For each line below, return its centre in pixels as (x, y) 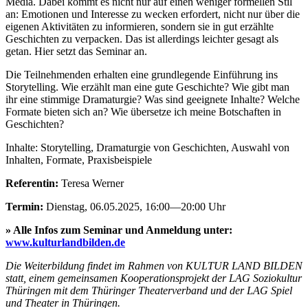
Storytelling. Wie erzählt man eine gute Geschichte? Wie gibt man (147, 87)
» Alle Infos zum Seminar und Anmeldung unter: (119, 230)
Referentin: (32, 183)
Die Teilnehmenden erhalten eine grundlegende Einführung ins (142, 74)
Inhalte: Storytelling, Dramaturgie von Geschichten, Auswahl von (147, 147)
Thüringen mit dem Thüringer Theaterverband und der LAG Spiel (149, 290)
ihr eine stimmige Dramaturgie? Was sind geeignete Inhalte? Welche (153, 99)
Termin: (24, 206)
